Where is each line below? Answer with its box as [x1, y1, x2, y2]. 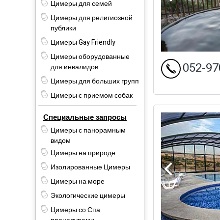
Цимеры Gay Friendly [51, 37, 115, 48]
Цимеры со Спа [51, 204, 100, 215]
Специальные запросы [43, 111, 127, 123]
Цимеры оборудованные [51, 51, 130, 62]
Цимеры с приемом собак [51, 90, 133, 101]
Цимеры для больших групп [51, 76, 139, 86]
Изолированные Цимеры [51, 162, 130, 172]
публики [51, 23, 76, 33]
